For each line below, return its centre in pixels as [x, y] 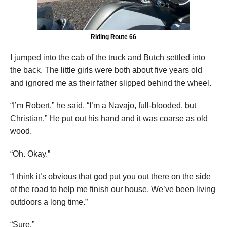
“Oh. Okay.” [30, 154]
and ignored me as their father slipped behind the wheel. [111, 83]
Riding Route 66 [113, 37]
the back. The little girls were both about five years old [106, 70]
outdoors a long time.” [49, 202]
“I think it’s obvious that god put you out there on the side [110, 177]
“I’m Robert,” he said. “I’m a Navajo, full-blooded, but [103, 106]
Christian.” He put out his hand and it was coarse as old [109, 119]
